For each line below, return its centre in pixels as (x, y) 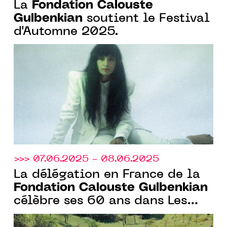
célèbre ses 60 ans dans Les (100, 201)
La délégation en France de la (107, 175)
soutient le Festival (146, 19)
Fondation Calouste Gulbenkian (111, 188)
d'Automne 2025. (66, 32)
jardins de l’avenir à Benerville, (113, 215)
